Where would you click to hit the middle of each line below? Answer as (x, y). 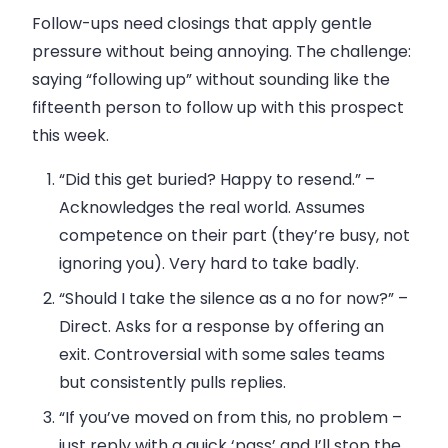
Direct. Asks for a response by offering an (222, 326)
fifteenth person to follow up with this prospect (218, 107)
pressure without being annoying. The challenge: (221, 51)
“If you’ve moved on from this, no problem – (231, 417)
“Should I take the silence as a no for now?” (227, 298)
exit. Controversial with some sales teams (222, 354)
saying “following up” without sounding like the (211, 79)
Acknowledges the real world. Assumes (212, 207)
